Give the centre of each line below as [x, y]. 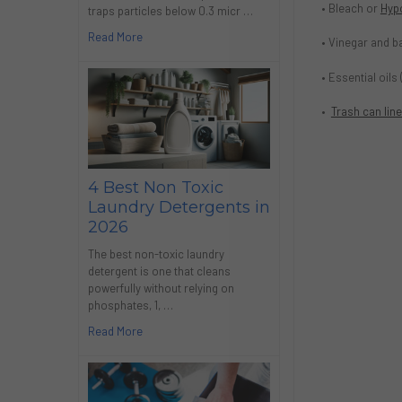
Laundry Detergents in [179, 208]
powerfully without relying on [161, 288]
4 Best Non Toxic [155, 188]
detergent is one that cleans [159, 271]
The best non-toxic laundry [156, 254]
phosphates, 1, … [130, 306]
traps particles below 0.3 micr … [170, 10]
